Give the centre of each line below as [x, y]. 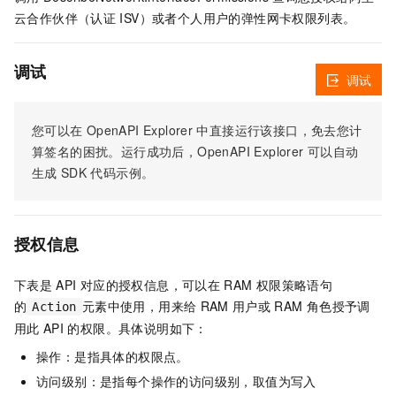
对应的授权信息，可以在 [150, 285]
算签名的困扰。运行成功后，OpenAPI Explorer [168, 152]
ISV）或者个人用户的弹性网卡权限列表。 [238, 18]
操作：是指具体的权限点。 [113, 357]
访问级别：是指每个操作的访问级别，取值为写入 [176, 381]
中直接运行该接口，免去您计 [279, 130]
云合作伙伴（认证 [65, 18]
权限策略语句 [294, 285]
